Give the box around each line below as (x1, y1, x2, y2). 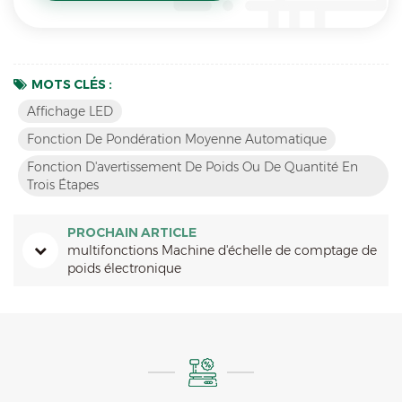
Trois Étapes (27, 177, 99, 194)
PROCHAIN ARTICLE (67, 224, 197, 241)
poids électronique (67, 260, 181, 277)
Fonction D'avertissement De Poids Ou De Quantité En (27, 159, 358, 176)
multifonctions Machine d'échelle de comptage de (67, 242, 377, 259)
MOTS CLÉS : (31, 76, 112, 93)
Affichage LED (27, 103, 113, 120)
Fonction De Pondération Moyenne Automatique (27, 131, 327, 148)
